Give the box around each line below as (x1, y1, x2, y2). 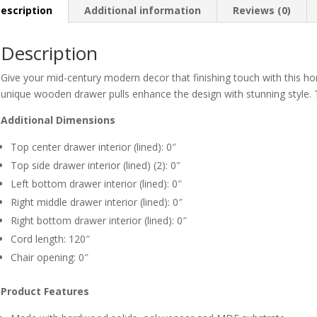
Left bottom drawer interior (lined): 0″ (10, 177, 182, 191)
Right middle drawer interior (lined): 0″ (10, 195, 183, 209)
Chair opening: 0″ (10, 250, 88, 265)
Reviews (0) (232, 4, 291, 18)
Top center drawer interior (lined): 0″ (10, 140, 176, 154)
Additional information (83, 4, 201, 18)
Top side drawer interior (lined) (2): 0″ (10, 158, 180, 173)
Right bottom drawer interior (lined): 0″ (10, 214, 187, 228)
